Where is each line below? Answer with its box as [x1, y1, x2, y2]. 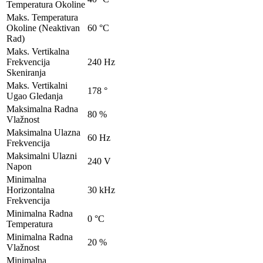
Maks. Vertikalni [6, 80, 68, 90]
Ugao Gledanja [6, 90, 63, 101]
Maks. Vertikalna [6, 46, 69, 56]
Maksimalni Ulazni [6, 150, 77, 161]
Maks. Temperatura [6, 12, 78, 22]
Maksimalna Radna [6, 103, 78, 114]
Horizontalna [6, 184, 55, 195]
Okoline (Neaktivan [6, 22, 80, 33]
